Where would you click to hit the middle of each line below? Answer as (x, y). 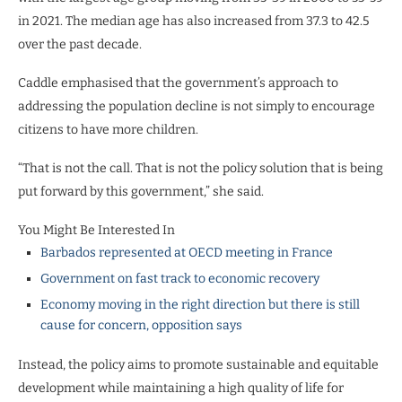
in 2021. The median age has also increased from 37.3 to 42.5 (193, 21)
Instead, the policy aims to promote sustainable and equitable (198, 364)
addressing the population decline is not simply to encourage (197, 106)
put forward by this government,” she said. (141, 191)
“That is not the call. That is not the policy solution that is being (201, 168)
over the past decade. (80, 44)
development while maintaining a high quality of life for (181, 388)
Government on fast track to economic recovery (180, 278)
